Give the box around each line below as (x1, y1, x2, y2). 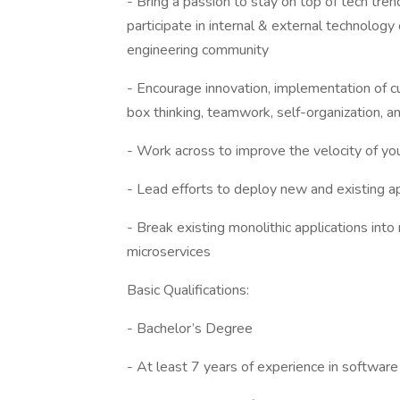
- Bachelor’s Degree (127, 319, 253, 338)
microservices (127, 242, 211, 262)
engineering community (127, 40, 269, 60)
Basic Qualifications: (127, 280, 249, 300)
